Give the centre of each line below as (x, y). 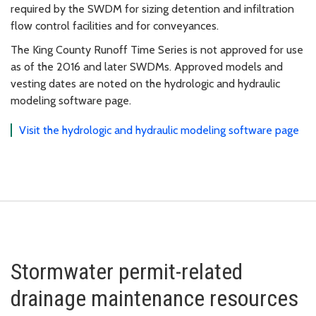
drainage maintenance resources (154, 298)
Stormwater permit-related (127, 271)
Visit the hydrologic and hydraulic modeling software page (159, 130)
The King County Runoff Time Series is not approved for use (157, 49)
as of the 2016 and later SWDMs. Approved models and (147, 66)
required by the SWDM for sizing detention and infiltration (152, 8)
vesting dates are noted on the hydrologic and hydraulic (145, 83)
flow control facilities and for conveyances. (115, 25)
